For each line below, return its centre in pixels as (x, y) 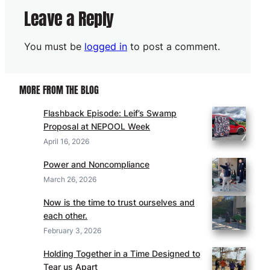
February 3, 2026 (72, 231)
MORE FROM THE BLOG (59, 90)
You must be (54, 47)
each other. (65, 216)
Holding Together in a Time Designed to (122, 254)
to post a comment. (174, 47)
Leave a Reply (69, 19)
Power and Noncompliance (96, 165)
